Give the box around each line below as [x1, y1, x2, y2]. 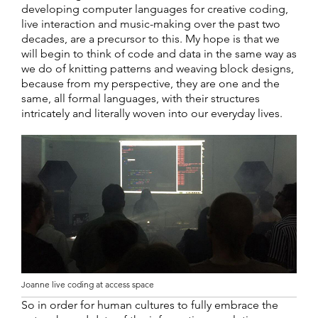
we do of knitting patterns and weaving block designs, [21, 61, 294, 75]
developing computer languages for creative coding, [21, 1, 288, 16]
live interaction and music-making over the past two [21, 16, 280, 31]
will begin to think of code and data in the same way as [21, 46, 297, 60]
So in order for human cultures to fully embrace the [21, 297, 278, 312]
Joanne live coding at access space [21, 278, 154, 290]
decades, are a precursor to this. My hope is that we [21, 31, 280, 45]
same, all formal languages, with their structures [21, 91, 260, 105]
